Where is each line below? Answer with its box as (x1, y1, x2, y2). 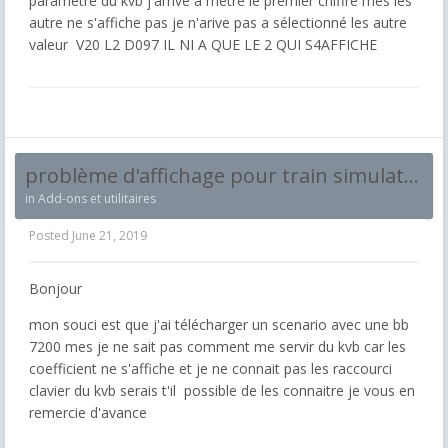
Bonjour (29, 279, 82, 299)
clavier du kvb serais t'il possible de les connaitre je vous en (29, 381, 415, 401)
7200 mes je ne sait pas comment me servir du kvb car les (29, 337, 406, 357)
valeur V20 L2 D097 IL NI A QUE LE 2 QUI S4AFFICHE (29, 34, 381, 54)
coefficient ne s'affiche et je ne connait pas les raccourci (29, 359, 392, 379)
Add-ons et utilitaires (38, 190, 156, 208)
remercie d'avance (29, 403, 155, 423)
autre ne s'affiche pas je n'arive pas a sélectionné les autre (29, 12, 407, 32)
